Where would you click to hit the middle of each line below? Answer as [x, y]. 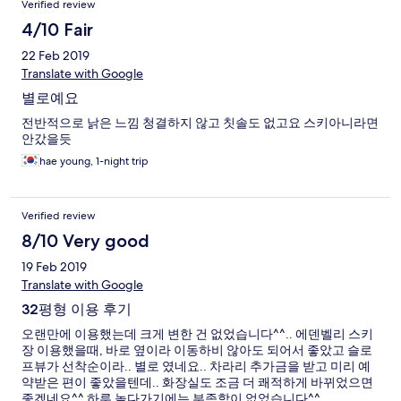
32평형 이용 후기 [77, 310]
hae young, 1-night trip [94, 162]
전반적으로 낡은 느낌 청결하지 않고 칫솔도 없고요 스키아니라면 [200, 123]
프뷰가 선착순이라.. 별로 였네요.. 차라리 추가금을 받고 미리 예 [196, 367]
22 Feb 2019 [55, 56]
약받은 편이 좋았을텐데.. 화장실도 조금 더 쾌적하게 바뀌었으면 [197, 383]
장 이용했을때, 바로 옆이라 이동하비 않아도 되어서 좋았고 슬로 [197, 350]
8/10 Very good [85, 241]
